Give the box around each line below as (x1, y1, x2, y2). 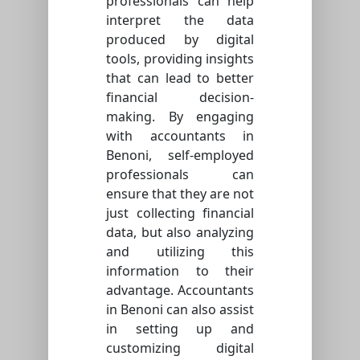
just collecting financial (106, 203, 254, 222)
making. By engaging (106, 107, 254, 125)
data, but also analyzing (106, 223, 254, 241)
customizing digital (106, 338, 254, 357)
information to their (106, 261, 254, 280)
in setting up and (106, 319, 254, 337)
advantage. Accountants (106, 280, 254, 299)
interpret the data (106, 10, 254, 29)
